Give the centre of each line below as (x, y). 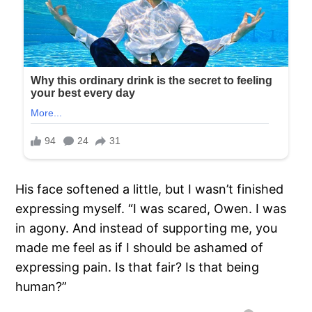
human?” (41, 286)
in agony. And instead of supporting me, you (147, 228)
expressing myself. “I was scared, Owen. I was (151, 208)
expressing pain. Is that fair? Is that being (138, 267)
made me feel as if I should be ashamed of (140, 247)
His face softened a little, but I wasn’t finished (150, 189)
